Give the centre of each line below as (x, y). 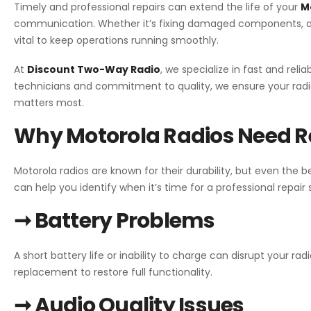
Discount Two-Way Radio (94, 69)
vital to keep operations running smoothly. (116, 40)
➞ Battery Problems (115, 220)
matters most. (49, 102)
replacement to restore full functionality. (113, 272)
